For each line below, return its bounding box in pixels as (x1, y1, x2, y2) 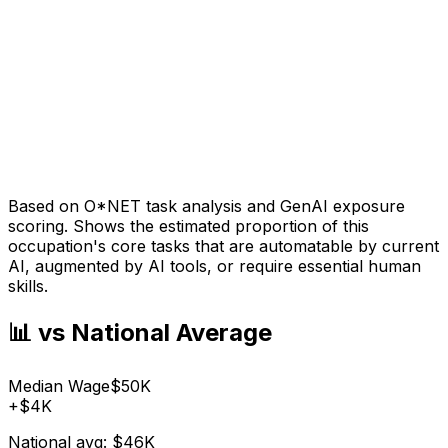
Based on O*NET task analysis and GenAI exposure (8, 195, 405, 216)
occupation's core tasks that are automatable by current (8, 235, 439, 256)
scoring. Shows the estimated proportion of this (8, 215, 369, 236)
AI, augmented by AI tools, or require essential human (8, 255, 421, 276)
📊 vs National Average (8, 318, 272, 348)
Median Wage (8, 376, 110, 397)
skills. (8, 275, 48, 296)
